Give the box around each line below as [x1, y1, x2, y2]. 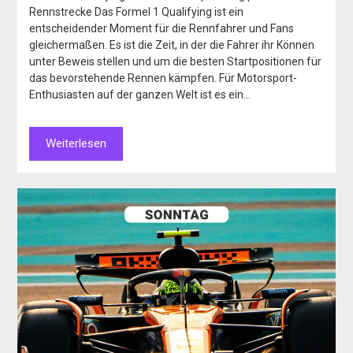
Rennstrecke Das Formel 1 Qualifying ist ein [29, 5, 244, 18]
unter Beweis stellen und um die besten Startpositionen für [29, 54, 322, 68]
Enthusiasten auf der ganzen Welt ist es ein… [29, 87, 251, 101]
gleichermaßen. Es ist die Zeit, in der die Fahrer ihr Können [29, 38, 315, 51]
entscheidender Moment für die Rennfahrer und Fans [29, 21, 295, 35]
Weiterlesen [46, 136, 107, 150]
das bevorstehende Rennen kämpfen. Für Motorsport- [29, 71, 298, 84]
